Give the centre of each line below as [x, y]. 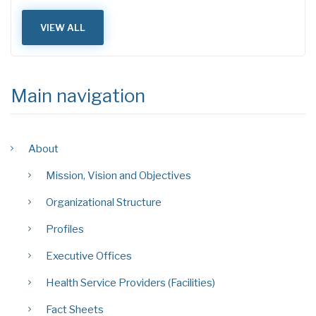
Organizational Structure [104, 202]
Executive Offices [89, 256]
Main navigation [78, 96]
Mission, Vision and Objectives [119, 176]
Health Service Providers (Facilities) [130, 283]
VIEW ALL [63, 28]
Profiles [65, 229]
